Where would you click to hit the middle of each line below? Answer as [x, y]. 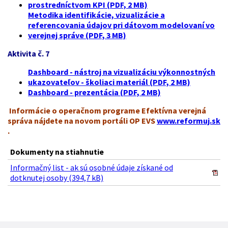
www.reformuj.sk [189, 120]
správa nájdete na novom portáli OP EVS [82, 120]
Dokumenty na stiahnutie [57, 151]
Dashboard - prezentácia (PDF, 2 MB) [94, 92]
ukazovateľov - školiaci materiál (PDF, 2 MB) [109, 82]
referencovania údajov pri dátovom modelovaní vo [121, 25]
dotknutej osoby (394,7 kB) [57, 177]
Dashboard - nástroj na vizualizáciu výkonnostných [122, 72]
